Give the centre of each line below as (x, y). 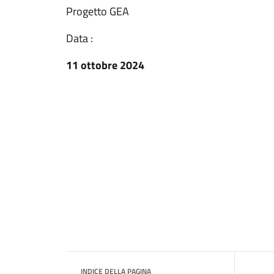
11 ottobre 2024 (105, 65)
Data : (80, 38)
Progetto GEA (98, 11)
